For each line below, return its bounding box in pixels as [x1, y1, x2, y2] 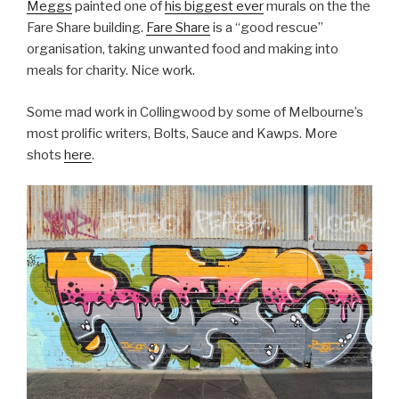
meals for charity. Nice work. [27, 62, 195, 79]
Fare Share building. [27, 20, 146, 37]
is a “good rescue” [210, 20, 323, 37]
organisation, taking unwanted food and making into [27, 41, 338, 58]
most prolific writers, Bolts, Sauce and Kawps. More [27, 125, 338, 142]
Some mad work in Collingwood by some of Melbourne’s [27, 103, 363, 120]
